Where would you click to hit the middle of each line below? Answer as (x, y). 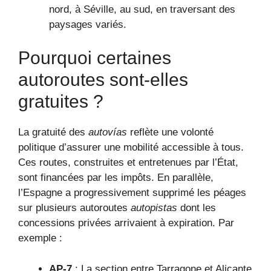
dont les (197, 208)
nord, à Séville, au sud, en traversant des (142, 9)
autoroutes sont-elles (103, 80)
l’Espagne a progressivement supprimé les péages (132, 193)
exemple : (40, 238)
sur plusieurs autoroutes (74, 208)
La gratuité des (53, 132)
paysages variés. (88, 24)
